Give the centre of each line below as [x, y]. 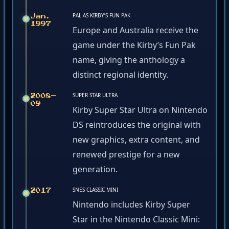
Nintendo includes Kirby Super [131, 206]
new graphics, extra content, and [136, 141]
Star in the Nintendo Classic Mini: [136, 221]
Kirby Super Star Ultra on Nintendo [140, 112]
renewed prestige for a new [126, 156]
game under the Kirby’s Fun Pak [134, 47]
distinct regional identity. [120, 76]
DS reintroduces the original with [137, 127]
